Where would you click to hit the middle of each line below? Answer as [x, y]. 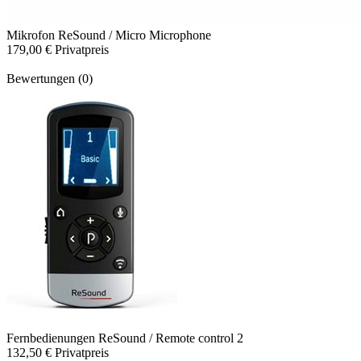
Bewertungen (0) [50, 79]
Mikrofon [32, 35]
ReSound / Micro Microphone [135, 35]
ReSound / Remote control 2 [171, 338]
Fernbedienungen [52, 338]
